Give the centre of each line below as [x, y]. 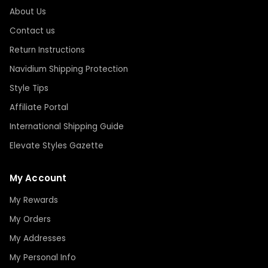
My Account [38, 178]
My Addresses [38, 239]
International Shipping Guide [67, 127]
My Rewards [34, 200]
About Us [28, 12]
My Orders [30, 220]
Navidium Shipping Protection [69, 69]
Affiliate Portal [39, 108]
